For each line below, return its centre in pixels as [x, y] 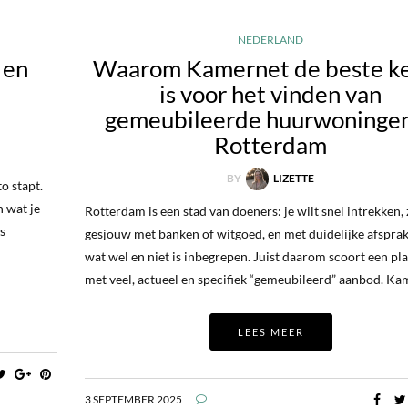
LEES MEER [270, 332]
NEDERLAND [271, 39]
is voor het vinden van [271, 93]
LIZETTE [294, 178]
